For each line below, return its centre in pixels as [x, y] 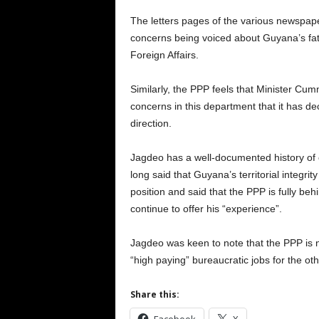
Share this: [155, 294]
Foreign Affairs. [164, 55]
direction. [151, 123]
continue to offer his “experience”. [206, 209]
